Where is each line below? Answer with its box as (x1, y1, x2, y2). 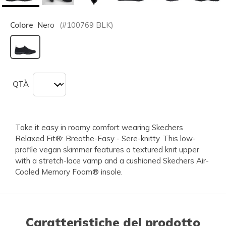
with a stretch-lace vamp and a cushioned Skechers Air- (15, 155, 209, 165)
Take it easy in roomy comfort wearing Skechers (15, 122, 183, 132)
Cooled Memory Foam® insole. (15, 166, 123, 177)
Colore (10, 20, 33, 30)
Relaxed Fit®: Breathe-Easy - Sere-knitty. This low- (15, 133, 196, 143)
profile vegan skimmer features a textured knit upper (15, 144, 199, 154)
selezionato (25, 56, 70, 67)
